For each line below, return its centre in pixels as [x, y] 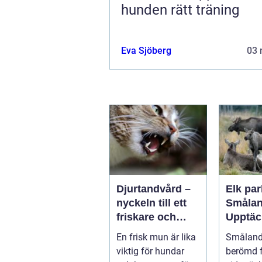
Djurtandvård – [154, 189]
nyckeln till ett [151, 203]
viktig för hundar [150, 251]
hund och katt [151, 245]
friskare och [146, 217]
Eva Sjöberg [146, 50]
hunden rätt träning [180, 10]
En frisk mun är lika [156, 237]
